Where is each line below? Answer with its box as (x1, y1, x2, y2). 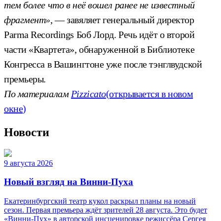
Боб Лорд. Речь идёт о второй (76, 29, 195, 40)
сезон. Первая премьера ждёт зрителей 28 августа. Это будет (4, 206, 207, 215)
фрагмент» (4, 14, 51, 25)
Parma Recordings (4, 29, 74, 40)
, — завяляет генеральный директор (50, 14, 194, 25)
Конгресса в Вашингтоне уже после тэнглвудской (4, 58, 202, 70)
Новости (4, 125, 49, 139)
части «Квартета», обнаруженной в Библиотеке (4, 43, 195, 55)
